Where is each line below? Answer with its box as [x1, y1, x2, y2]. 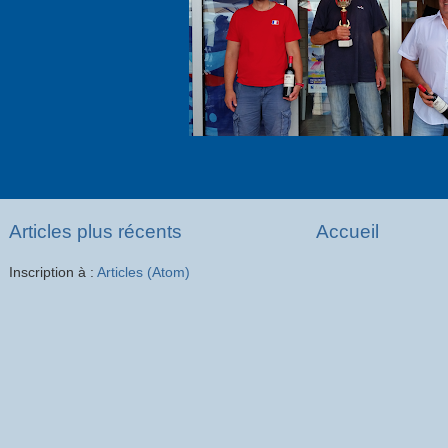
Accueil [315, 221, 379, 243]
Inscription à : [9, 265, 97, 281]
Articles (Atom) [97, 265, 190, 281]
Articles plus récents [9, 221, 182, 243]
